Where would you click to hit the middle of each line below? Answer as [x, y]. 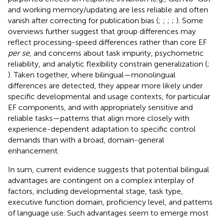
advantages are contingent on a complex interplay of [101, 180]
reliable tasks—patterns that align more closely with [99, 118]
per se [19, 53]
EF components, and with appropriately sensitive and [100, 107]
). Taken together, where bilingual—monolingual [92, 74]
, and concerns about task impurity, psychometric [117, 53]
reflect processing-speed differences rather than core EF [107, 42]
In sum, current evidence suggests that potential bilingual [109, 169]
